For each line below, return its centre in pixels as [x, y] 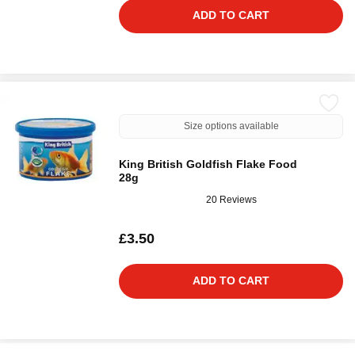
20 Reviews [231, 199]
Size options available [231, 126]
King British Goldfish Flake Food [208, 164]
